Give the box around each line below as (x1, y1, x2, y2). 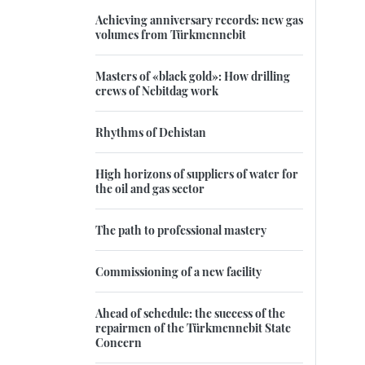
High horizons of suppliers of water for (95, 165, 298, 182)
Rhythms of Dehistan (95, 124, 206, 141)
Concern (95, 334, 142, 351)
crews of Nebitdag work (95, 82, 218, 99)
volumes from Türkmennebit (95, 26, 246, 43)
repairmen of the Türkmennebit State (95, 319, 291, 336)
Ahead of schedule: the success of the (95, 305, 285, 322)
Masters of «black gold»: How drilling (95, 68, 290, 85)
